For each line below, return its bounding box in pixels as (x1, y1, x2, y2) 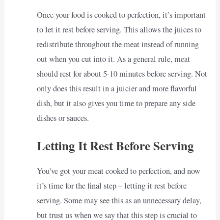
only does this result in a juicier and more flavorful (36, 82, 197, 94)
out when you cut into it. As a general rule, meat (36, 53, 190, 64)
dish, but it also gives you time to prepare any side (36, 97, 195, 109)
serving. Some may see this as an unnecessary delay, (36, 195, 201, 206)
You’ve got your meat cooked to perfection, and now (36, 165, 200, 177)
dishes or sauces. (36, 112, 89, 123)
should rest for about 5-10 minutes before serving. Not (36, 68, 207, 79)
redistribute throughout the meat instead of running (36, 38, 199, 50)
